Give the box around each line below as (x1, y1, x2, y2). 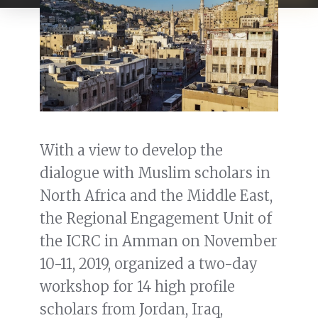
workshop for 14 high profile (40, 278, 235, 296)
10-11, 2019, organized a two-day (40, 255, 258, 273)
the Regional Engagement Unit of (40, 209, 272, 228)
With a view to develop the (40, 141, 223, 160)
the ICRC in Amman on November (40, 232, 278, 251)
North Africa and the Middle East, (40, 187, 273, 205)
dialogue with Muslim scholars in (40, 164, 270, 182)
